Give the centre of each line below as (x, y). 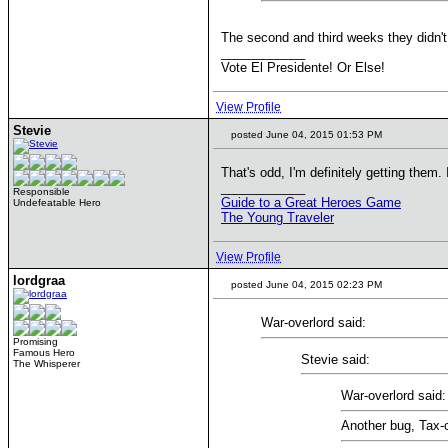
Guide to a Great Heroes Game (311, 202)
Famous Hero (44, 352)
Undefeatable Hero (57, 202)
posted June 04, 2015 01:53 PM (305, 134)
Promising (35, 341)
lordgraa (39, 280)
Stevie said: (335, 359)
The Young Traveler (277, 217)
